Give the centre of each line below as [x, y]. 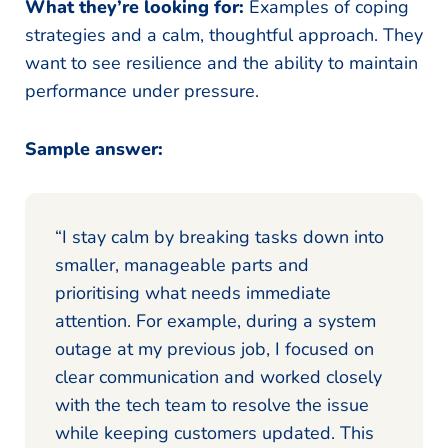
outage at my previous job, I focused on [214, 348]
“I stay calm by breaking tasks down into [219, 236]
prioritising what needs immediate [193, 292]
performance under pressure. [142, 90]
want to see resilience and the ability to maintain [221, 62]
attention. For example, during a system [215, 320]
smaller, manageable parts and [182, 264]
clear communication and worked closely [218, 376]
